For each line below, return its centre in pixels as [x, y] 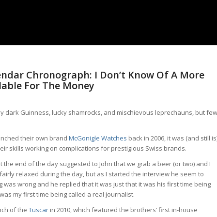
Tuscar [39, 209]
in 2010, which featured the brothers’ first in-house [123, 209]
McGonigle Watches [98, 138]
